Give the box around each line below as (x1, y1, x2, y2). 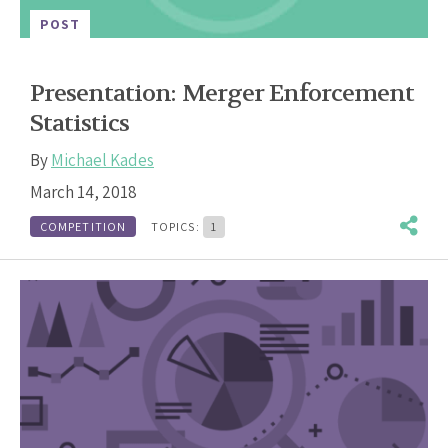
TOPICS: (151, 218, 203, 234)
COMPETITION (40, 218, 126, 234)
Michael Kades (51, 149, 154, 171)
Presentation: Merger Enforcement (30, 78, 415, 109)
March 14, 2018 (30, 181, 137, 203)
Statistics (30, 108, 130, 139)
